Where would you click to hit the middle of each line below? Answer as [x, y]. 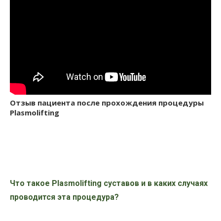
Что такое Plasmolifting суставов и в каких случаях [109, 183]
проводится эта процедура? [64, 197]
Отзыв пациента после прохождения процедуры [107, 103]
